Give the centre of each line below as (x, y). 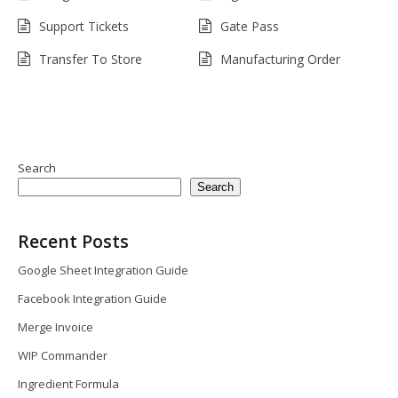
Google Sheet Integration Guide (103, 270)
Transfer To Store (91, 59)
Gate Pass (250, 26)
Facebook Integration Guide (92, 298)
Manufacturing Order (280, 59)
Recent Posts (73, 241)
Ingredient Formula (68, 383)
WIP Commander (63, 355)
